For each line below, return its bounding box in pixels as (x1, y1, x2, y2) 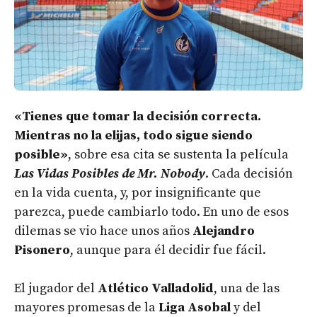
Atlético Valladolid (98, 279, 214, 296)
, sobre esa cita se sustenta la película (68, 146, 289, 163)
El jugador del (14, 279, 98, 296)
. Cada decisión (205, 165, 293, 182)
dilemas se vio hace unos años (14, 222, 192, 239)
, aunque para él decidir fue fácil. (70, 241, 266, 258)
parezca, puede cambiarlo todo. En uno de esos (14, 203, 289, 220)
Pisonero (14, 241, 70, 258)
